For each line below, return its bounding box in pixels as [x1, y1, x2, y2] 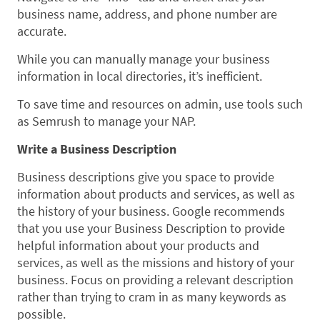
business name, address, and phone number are [17, 6, 277, 23]
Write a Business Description [17, 141, 176, 158]
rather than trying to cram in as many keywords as [17, 289, 286, 306]
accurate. [17, 23, 66, 40]
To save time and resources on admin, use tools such [17, 96, 303, 113]
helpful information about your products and [17, 237, 259, 254]
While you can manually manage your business [17, 51, 270, 68]
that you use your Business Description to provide [17, 220, 285, 237]
